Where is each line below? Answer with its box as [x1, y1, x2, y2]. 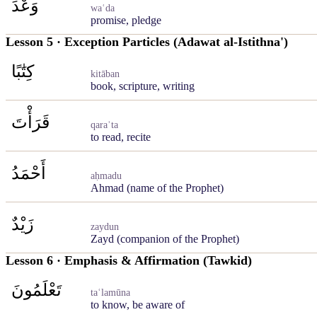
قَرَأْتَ [11, 113, 50, 132]
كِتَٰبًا [11, 62, 34, 81]
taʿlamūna [91, 287, 130, 298]
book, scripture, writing [91, 80, 195, 92]
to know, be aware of [91, 299, 185, 311]
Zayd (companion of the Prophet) [91, 233, 239, 245]
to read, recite [91, 131, 151, 143]
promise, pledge [91, 14, 161, 26]
